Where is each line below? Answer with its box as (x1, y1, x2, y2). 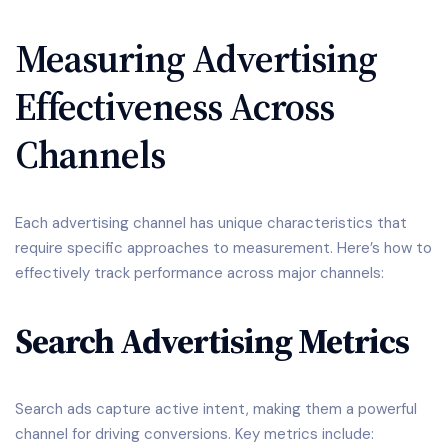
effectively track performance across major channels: (15, 262, 384, 283)
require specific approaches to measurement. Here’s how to (15, 237, 432, 258)
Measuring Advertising (15, 31, 377, 85)
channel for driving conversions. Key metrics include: (15, 424, 374, 445)
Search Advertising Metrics (15, 316, 409, 365)
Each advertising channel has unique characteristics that (15, 212, 407, 233)
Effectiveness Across (15, 79, 334, 133)
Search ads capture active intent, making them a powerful (15, 399, 417, 420)
